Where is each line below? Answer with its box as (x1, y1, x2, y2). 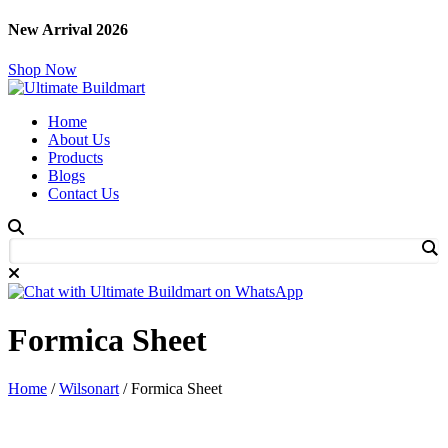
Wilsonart (59, 380, 119, 398)
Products (48, 148, 103, 166)
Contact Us (48, 184, 119, 202)
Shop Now (8, 60, 77, 78)
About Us (48, 130, 110, 148)
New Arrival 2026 (8, 21, 128, 39)
